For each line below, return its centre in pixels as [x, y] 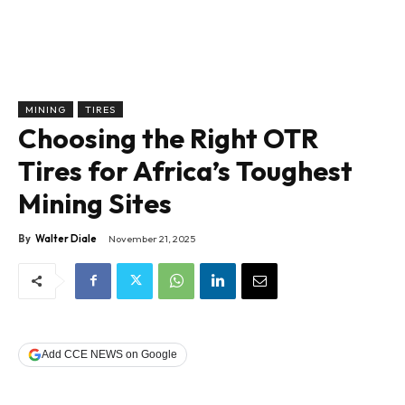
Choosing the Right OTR [168, 139]
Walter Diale [66, 239]
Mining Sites [95, 204]
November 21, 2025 [152, 239]
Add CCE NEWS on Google [109, 355]
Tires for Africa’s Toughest [185, 171]
